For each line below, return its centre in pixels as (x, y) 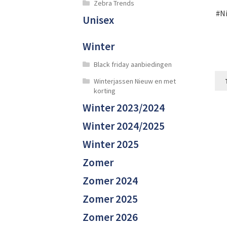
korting (105, 90)
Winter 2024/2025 (123, 126)
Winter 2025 (110, 144)
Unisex (98, 20)
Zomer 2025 (110, 199)
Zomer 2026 (110, 217)
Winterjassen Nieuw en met (135, 81)
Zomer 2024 (110, 180)
